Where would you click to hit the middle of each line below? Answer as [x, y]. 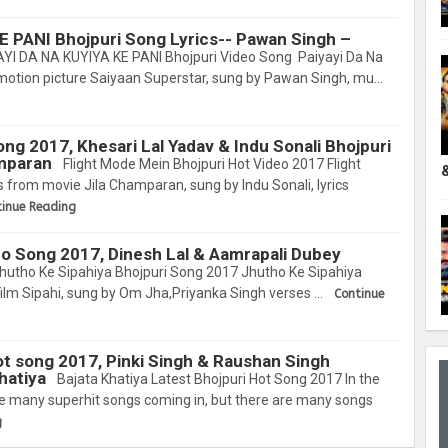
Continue [359, 293]
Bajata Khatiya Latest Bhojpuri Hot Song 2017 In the [217, 379]
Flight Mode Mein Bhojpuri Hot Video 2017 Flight [210, 164]
